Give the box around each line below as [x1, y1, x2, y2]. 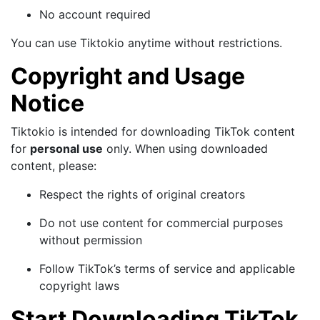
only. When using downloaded [103, 141, 268, 156]
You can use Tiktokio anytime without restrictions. [11, 35, 282, 50]
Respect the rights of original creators [39, 186, 245, 201]
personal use [30, 141, 103, 156]
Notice [11, 89, 84, 117]
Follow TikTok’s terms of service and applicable [39, 261, 295, 276]
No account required [39, 6, 151, 21]
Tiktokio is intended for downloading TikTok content [11, 124, 295, 139]
